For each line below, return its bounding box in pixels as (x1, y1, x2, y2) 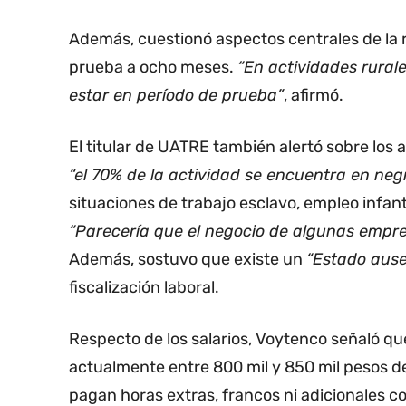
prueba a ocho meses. (69, 57, 237, 78)
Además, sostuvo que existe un (69, 249, 306, 270)
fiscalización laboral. (69, 277, 219, 298)
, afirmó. (284, 85, 343, 106)
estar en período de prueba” (69, 85, 284, 106)
